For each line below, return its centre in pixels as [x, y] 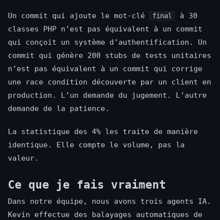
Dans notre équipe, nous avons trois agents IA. [110, 202]
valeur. [23, 158]
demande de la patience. [59, 109]
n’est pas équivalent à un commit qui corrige [105, 69]
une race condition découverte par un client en [110, 82]
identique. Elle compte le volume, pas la [96, 145]
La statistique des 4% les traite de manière [103, 132]
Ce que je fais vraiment [87, 185]
